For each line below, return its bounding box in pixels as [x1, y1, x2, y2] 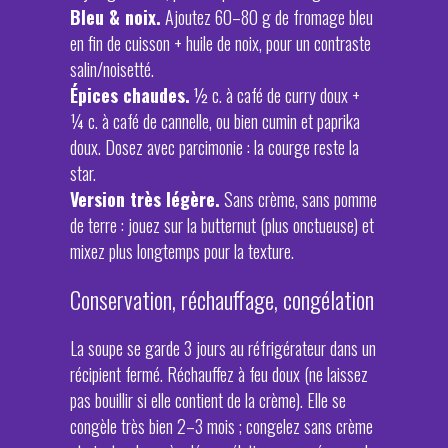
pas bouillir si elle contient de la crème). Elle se [70, 387, 346, 413]
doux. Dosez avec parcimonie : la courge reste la [70, 134, 359, 160]
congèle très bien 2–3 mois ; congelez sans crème [70, 413, 373, 439]
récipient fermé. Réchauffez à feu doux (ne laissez [70, 361, 368, 387]
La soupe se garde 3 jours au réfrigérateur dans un [70, 335, 376, 361]
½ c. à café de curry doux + [190, 82, 360, 108]
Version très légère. [70, 186, 220, 212]
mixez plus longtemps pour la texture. [70, 238, 294, 264]
